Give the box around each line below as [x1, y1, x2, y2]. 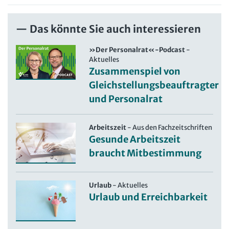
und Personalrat [89, 93, 163, 105]
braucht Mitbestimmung [89, 147, 202, 159]
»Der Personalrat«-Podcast [89, 45, 186, 54]
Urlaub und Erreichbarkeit [89, 191, 208, 203]
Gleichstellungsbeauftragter [89, 79, 219, 91]
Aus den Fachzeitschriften [132, 123, 213, 132]
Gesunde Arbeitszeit [89, 133, 181, 145]
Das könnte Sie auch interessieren [30, 22, 201, 35]
